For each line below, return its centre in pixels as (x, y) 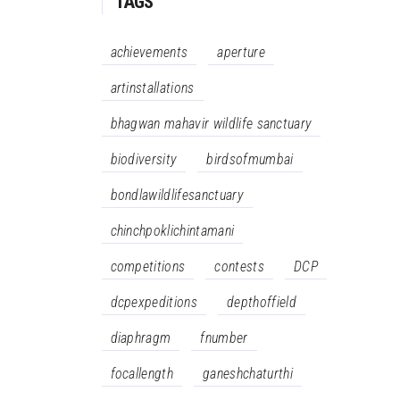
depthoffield (261, 302)
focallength (142, 374)
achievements (149, 52)
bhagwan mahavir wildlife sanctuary (211, 124)
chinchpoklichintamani (172, 231)
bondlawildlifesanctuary (177, 195)
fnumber (224, 338)
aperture (241, 52)
